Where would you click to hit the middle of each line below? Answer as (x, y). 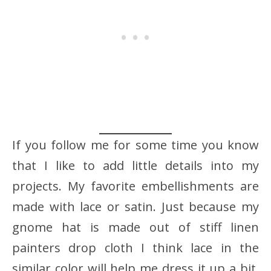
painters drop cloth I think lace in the (135, 247)
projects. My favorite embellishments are (135, 186)
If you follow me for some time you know (135, 145)
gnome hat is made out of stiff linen (135, 227)
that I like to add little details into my (135, 165)
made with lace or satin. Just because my (135, 206)
